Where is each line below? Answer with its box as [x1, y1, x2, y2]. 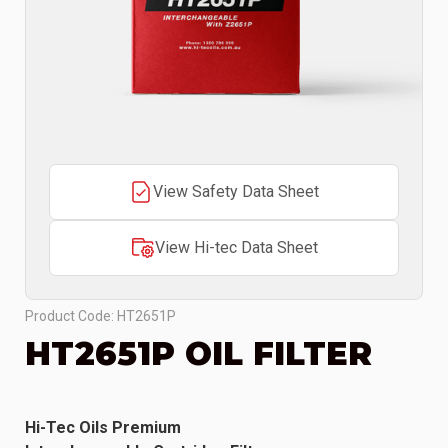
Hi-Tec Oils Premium [25, 418, 181, 438]
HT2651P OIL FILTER [25, 334, 372, 374]
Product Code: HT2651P [25, 308, 176, 325]
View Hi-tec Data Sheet [154, 238, 318, 258]
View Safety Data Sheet [153, 182, 319, 202]
